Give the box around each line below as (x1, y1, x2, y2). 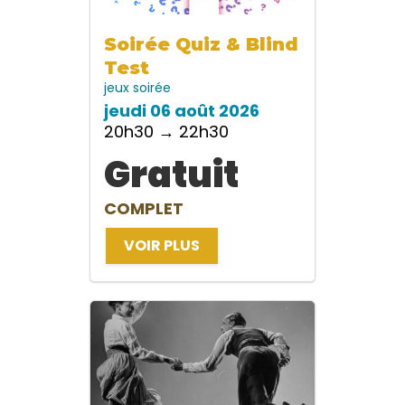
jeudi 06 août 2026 (104, 99, 259, 123)
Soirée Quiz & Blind (104, 33, 298, 56)
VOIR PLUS (124, 235, 200, 257)
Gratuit (104, 149, 239, 201)
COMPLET (104, 197, 184, 221)
